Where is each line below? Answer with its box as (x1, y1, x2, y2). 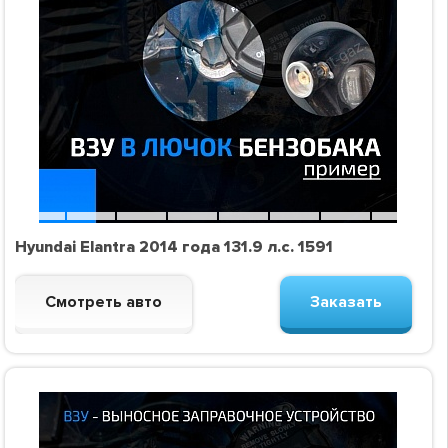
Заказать (309, 292, 382, 313)
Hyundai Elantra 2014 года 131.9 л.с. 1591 (14, 237, 333, 258)
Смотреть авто (44, 292, 162, 313)
